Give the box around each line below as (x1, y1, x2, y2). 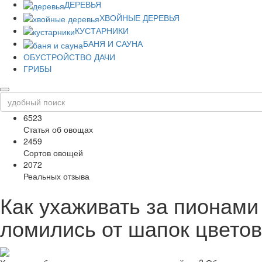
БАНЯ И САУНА (83, 37, 143, 50)
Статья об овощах (23, 123, 93, 135)
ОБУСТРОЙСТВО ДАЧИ (23, 50, 115, 63)
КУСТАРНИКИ (75, 25, 129, 37)
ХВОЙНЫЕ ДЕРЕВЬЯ (99, 11, 180, 23)
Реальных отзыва (23, 170, 89, 182)
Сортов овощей (23, 146, 83, 158)
